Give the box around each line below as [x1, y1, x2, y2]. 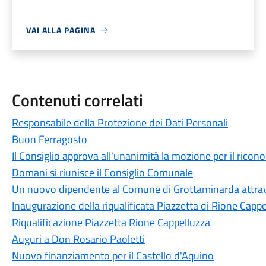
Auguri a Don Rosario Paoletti [11, 231, 145, 247]
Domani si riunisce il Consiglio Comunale [11, 164, 193, 180]
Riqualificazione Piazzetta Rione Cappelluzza [11, 214, 210, 230]
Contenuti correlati [11, 87, 143, 113]
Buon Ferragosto [11, 131, 87, 147]
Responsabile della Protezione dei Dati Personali [11, 115, 228, 131]
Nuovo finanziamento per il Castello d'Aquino [11, 248, 214, 264]
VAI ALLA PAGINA [26, 24, 96, 36]
